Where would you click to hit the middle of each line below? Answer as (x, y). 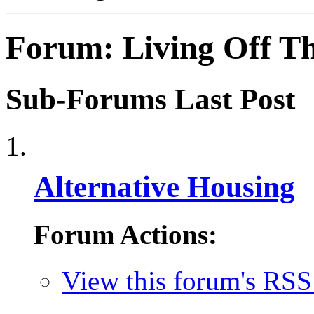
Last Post (235, 99)
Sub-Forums (86, 99)
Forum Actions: (125, 234)
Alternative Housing (164, 186)
